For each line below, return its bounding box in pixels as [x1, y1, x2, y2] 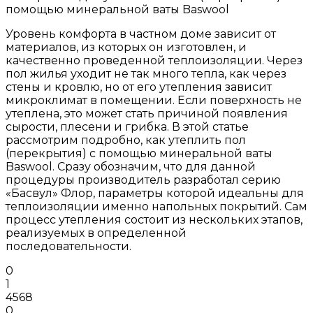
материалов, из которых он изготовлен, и [6, 40, 247, 54]
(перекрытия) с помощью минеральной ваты [6, 146, 272, 160]
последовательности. [6, 239, 131, 253]
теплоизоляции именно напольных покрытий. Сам [6, 199, 307, 213]
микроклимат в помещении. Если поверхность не [6, 93, 302, 107]
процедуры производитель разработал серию [6, 173, 281, 187]
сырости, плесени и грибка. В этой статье [6, 119, 249, 133]
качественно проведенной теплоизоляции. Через [6, 53, 303, 67]
